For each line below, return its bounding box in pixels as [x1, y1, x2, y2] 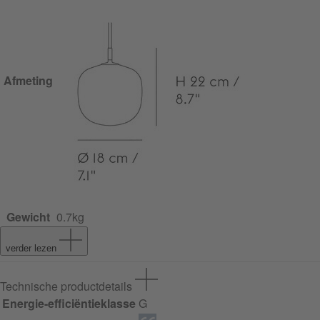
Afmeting [3, 72, 53, 89]
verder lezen [6, 243, 56, 254]
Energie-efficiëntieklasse [2, 295, 136, 312]
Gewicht [6, 209, 50, 226]
